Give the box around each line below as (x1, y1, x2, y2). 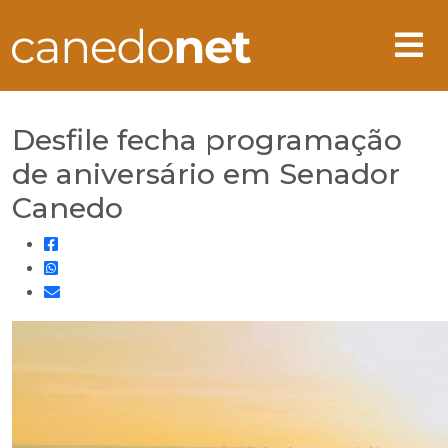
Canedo (12, 190, 123, 225)
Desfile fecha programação (12, 122, 402, 157)
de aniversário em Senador (12, 156, 400, 191)
